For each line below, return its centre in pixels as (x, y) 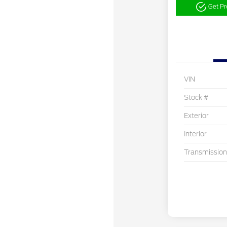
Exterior (196, 116)
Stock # (196, 98)
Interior (195, 134)
